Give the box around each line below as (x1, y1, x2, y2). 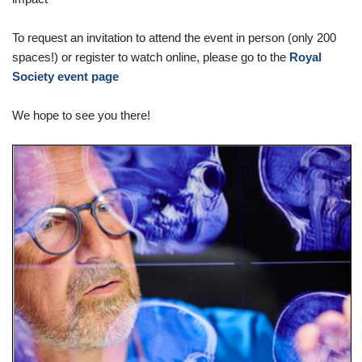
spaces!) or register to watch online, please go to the (12, 51, 289, 65)
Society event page (12, 70, 122, 84)
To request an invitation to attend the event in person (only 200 (12, 32, 336, 45)
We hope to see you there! (12, 109, 150, 123)
